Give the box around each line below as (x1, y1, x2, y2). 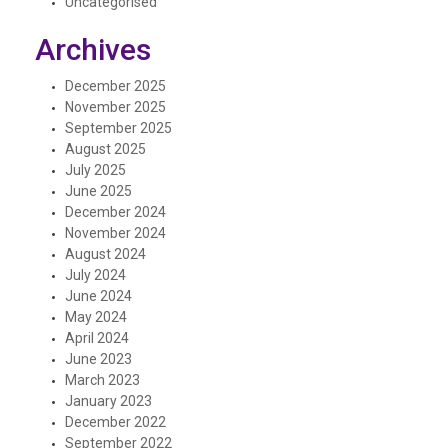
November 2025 (65, 98, 166, 115)
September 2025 (65, 119, 172, 136)
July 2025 (65, 161, 126, 178)
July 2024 (65, 266, 126, 283)
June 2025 (65, 182, 132, 199)
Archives (35, 31, 151, 67)
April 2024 (65, 329, 129, 346)
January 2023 (65, 392, 152, 409)
